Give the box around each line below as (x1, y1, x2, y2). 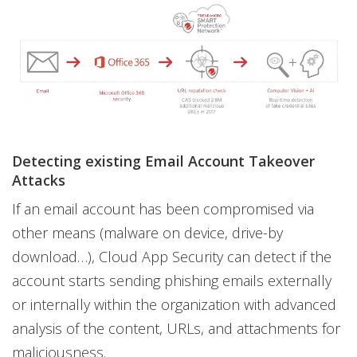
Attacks (12, 171, 65, 190)
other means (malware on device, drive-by (12, 223, 283, 243)
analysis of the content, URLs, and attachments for (12, 319, 340, 339)
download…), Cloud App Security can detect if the (12, 247, 331, 267)
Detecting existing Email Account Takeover (12, 151, 315, 171)
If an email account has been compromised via (12, 199, 314, 219)
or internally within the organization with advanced (12, 295, 336, 315)
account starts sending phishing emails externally (12, 271, 331, 291)
